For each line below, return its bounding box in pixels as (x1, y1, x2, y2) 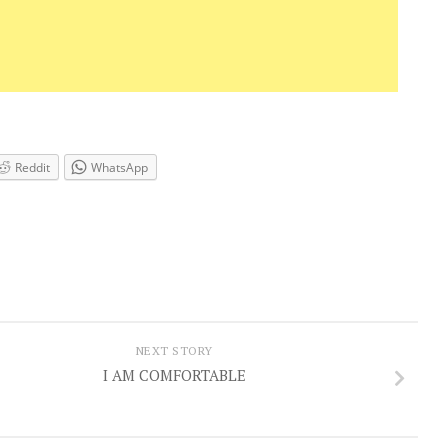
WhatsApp (91, 159, 148, 176)
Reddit (15, 159, 50, 176)
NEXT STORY (135, 342, 213, 358)
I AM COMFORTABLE (102, 364, 246, 385)
